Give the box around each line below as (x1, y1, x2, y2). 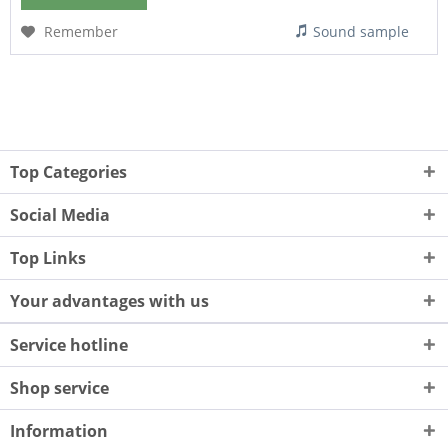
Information (10, 419, 108, 442)
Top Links (10, 246, 86, 269)
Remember (44, 22, 119, 42)
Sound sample (313, 22, 410, 42)
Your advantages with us (10, 289, 209, 312)
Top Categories (10, 160, 127, 183)
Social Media (10, 203, 110, 226)
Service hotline (10, 333, 128, 356)
